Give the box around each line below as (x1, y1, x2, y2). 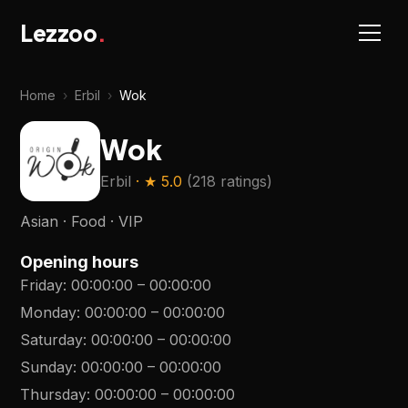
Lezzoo (20, 19, 97, 46)
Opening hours (20, 252, 139, 271)
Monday (20, 303, 77, 321)
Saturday (20, 331, 84, 349)
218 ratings (192, 172, 268, 190)
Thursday (20, 385, 87, 403)
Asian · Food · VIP (20, 212, 144, 230)
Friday (20, 276, 64, 294)
